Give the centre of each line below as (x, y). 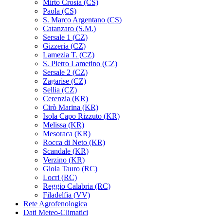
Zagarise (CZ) (64, 81)
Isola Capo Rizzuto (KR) (81, 116)
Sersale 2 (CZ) (65, 73)
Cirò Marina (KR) (71, 108)
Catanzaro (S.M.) (69, 29)
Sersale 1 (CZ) (65, 37)
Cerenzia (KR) (65, 99)
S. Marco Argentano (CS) (82, 20)
